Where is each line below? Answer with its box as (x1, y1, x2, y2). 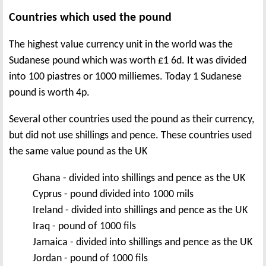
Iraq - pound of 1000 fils (33, 220, 136, 232)
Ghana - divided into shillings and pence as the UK (33, 172, 245, 184)
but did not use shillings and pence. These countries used (9, 129, 252, 141)
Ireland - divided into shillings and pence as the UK (33, 204, 248, 216)
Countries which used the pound (9, 11, 172, 24)
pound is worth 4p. (9, 87, 90, 99)
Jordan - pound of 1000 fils (33, 252, 148, 264)
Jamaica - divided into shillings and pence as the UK (33, 236, 252, 248)
